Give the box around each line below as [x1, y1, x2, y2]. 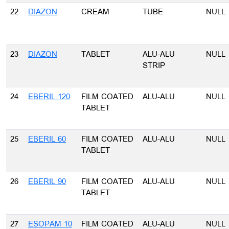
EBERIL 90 [28, 176, 66, 188]
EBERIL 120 [28, 91, 70, 103]
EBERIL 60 [28, 134, 66, 145]
